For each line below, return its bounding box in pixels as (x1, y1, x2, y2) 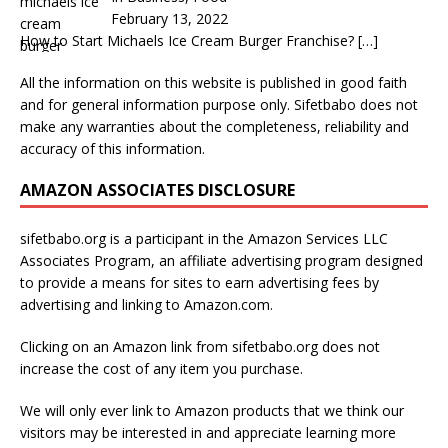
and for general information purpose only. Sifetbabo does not (20, 95, 418, 115)
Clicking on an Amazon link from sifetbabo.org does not (20, 337, 380, 357)
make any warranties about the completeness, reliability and (20, 117, 409, 137)
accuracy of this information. (20, 139, 205, 159)
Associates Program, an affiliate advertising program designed (20, 251, 423, 271)
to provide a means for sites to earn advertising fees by (20, 273, 379, 293)
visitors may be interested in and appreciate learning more (20, 423, 396, 443)
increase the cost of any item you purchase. (20, 359, 303, 379)
